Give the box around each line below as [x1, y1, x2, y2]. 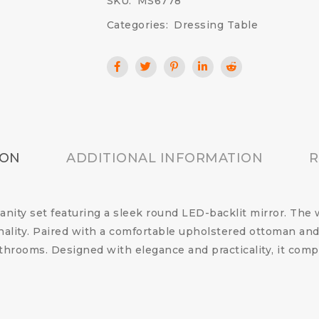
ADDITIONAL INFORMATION [66, 150, 263, 166]
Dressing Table [174, 19, 258, 31]
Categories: [106, 19, 169, 31]
